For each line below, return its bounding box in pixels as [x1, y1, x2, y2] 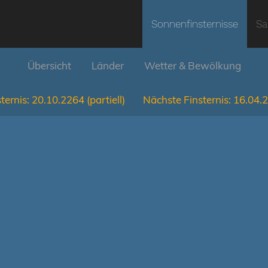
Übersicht [27, 59, 71, 72]
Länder [91, 59, 124, 72]
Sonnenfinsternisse [151, 18, 238, 30]
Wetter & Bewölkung [144, 59, 241, 72]
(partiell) [87, 93, 125, 106]
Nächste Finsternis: [143, 93, 231, 106]
